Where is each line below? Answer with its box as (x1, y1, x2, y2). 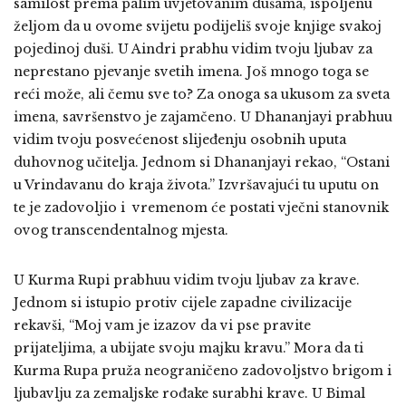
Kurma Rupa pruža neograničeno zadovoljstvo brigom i (14, 362, 391, 379)
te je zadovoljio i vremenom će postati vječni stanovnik (14, 199, 389, 216)
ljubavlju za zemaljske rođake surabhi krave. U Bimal (14, 385, 365, 401)
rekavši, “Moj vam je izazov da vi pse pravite (14, 317, 311, 333)
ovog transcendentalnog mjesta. (14, 222, 228, 238)
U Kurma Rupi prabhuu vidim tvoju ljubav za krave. (14, 272, 360, 288)
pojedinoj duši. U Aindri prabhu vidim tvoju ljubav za (14, 41, 372, 57)
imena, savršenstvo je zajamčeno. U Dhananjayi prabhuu (14, 109, 392, 125)
